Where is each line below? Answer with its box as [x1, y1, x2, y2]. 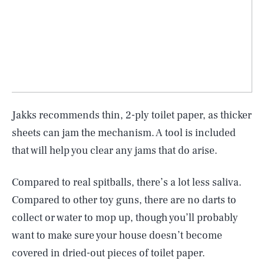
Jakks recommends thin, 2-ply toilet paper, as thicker [12, 108, 252, 122]
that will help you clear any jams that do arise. [12, 143, 217, 157]
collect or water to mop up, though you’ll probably [12, 210, 238, 225]
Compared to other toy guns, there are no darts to [12, 193, 236, 207]
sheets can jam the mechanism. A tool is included [12, 126, 236, 140]
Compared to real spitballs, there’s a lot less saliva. [12, 175, 242, 189]
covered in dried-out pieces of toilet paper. [12, 246, 205, 260]
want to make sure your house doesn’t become [12, 228, 222, 242]
